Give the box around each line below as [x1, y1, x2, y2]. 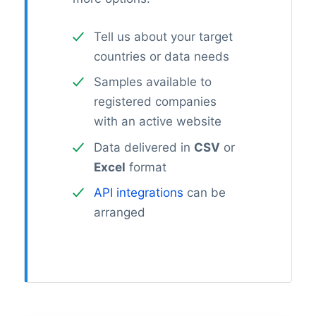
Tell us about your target [93, 29, 233, 44]
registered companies [93, 95, 217, 109]
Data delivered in [93, 140, 194, 154]
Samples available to [93, 75, 212, 90]
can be [183, 186, 226, 200]
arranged [93, 205, 145, 220]
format [125, 159, 166, 174]
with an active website [93, 114, 221, 129]
